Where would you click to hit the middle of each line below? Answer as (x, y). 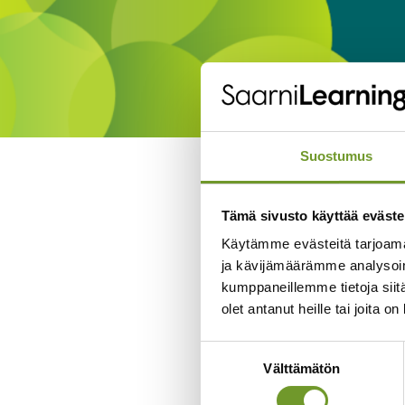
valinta (219, 372)
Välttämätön (302, 369)
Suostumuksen (245, 351)
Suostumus (336, 156)
